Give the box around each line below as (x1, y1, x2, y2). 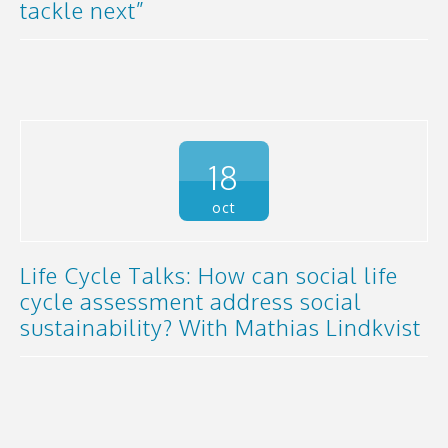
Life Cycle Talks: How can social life (20, 260, 398, 289)
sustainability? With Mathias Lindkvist (20, 312, 421, 341)
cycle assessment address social (20, 286, 362, 315)
